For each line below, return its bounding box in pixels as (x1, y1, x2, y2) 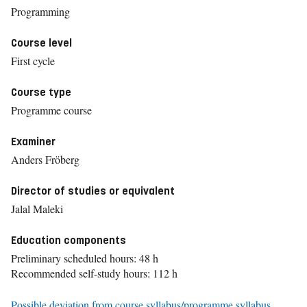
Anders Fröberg (11, 152, 79, 167)
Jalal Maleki (11, 201, 63, 216)
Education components (11, 234, 126, 247)
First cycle (11, 53, 55, 68)
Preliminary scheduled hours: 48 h (11, 251, 158, 265)
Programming (11, 4, 70, 19)
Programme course (11, 103, 92, 117)
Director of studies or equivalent (11, 184, 175, 197)
